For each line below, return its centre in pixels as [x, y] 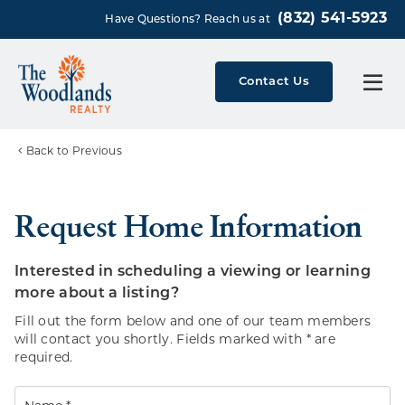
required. [44, 359]
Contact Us [274, 82]
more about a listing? [97, 294]
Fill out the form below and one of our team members [193, 323]
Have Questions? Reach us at [189, 20]
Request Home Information [199, 230]
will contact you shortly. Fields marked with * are [175, 341]
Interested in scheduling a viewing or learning [193, 273]
